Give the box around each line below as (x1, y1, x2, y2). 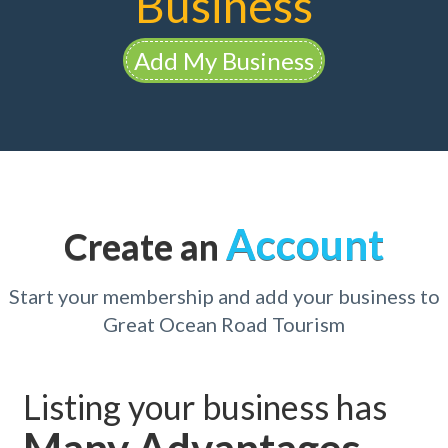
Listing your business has (22, 386, 387, 428)
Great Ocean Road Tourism (103, 312, 345, 337)
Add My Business (134, 46, 314, 76)
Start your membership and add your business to (8, 284, 440, 309)
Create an (64, 224, 226, 269)
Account (226, 219, 384, 270)
